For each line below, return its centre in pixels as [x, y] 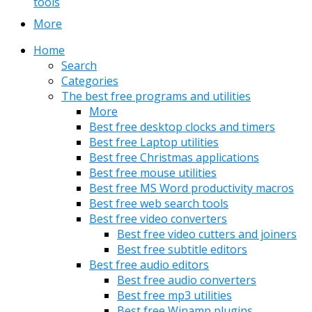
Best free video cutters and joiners [207, 234]
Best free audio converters [187, 280]
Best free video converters [158, 219]
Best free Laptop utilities [154, 142]
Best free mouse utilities [153, 173]
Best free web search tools [159, 204]
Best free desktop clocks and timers [182, 127]
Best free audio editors [149, 265]
